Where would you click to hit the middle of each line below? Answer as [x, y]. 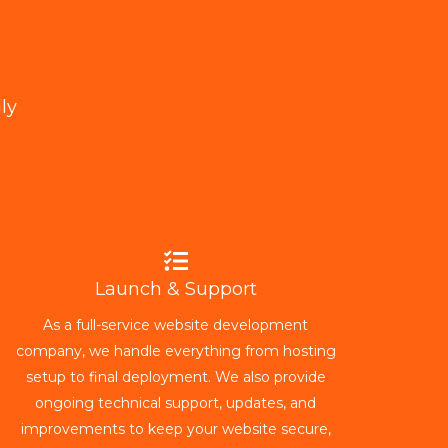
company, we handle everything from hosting [175, 351]
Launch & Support [175, 289]
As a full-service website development [176, 325]
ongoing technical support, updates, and [176, 403]
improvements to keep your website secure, [175, 429]
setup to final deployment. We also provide [175, 377]
